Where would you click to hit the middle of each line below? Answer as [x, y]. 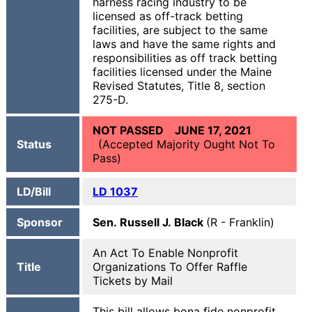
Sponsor [40, 222]
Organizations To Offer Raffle [170, 267]
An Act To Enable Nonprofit [165, 253]
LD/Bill [34, 192]
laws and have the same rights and [184, 44]
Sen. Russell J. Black [149, 222]
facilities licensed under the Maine [182, 72]
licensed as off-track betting [168, 16]
